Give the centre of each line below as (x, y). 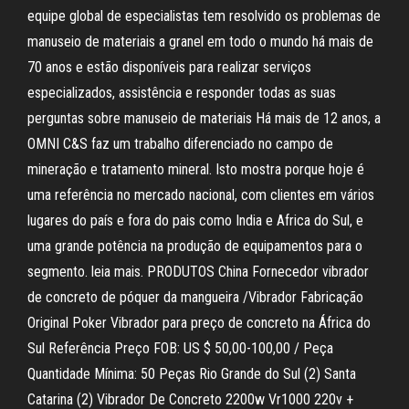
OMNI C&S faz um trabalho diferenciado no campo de (180, 144)
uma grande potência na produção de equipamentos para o (195, 246)
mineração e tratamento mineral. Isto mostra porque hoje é (196, 169)
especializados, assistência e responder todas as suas (182, 93)
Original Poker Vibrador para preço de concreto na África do (199, 323)
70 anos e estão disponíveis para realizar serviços (169, 67)
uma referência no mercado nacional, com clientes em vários (201, 195)
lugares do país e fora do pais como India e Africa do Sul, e (195, 220)
